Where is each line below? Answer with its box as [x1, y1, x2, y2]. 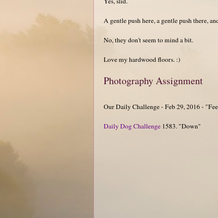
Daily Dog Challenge [104, 121, 161, 130]
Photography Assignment [104, 73, 203, 87]
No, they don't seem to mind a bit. [104, 35, 193, 44]
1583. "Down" [161, 121, 201, 130]
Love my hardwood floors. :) [104, 54, 181, 64]
